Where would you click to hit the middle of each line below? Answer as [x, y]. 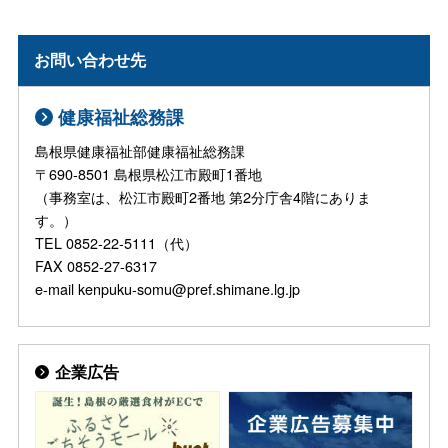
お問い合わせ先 [90, 60]
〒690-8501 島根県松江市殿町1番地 [149, 173]
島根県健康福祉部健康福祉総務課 [140, 150]
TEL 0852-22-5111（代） [117, 242]
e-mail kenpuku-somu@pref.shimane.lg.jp [168, 288]
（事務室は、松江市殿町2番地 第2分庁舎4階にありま [203, 196]
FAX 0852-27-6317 [96, 265]
